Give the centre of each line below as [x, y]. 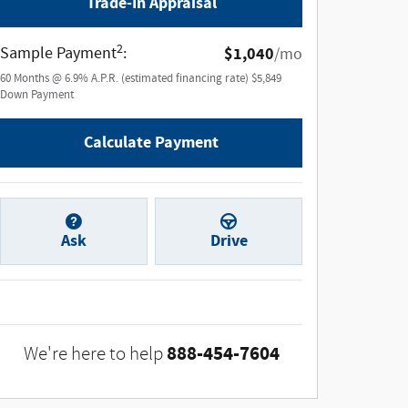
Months [31, 79]
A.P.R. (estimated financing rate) [171, 79]
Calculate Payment [151, 143]
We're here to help [93, 353]
